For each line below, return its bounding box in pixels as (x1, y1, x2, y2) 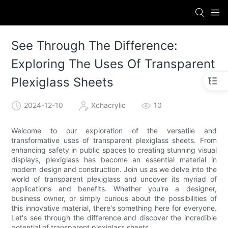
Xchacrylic (91, 100, 126, 109)
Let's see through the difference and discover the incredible (11, 213, 217, 222)
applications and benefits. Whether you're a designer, (11, 184, 217, 193)
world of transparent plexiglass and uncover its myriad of (11, 174, 217, 183)
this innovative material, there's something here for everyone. (11, 203, 217, 212)
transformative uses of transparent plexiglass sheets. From (11, 135, 217, 145)
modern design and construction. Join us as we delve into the (11, 164, 217, 174)
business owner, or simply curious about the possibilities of (11, 193, 217, 203)
